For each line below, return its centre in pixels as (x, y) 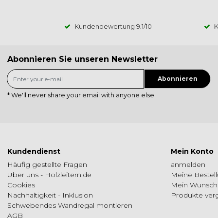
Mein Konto (192, 152)
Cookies (21, 185)
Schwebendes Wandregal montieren (70, 206)
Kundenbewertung (105, 27)
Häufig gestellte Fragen (47, 165)
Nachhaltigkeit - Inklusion (50, 195)
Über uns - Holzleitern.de (49, 175)
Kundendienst (34, 152)
